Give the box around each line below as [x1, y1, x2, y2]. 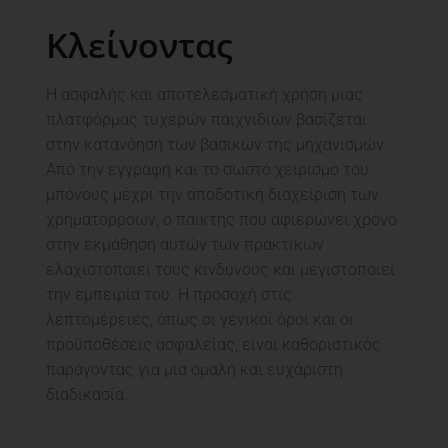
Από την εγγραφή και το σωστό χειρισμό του [46, 160, 369, 180]
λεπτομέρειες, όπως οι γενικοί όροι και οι [46, 310, 354, 330]
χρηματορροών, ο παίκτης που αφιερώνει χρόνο [46, 210, 397, 230]
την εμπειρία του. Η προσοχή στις [46, 285, 292, 305]
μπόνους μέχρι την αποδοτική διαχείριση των [46, 185, 379, 205]
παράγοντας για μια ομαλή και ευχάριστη [46, 360, 343, 380]
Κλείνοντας [46, 22, 233, 69]
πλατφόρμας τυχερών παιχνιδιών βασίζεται [46, 110, 367, 130]
